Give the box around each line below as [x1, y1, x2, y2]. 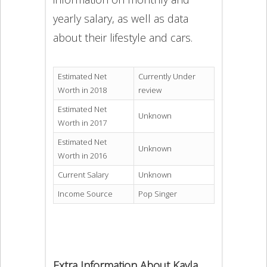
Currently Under [138, 71, 195, 82]
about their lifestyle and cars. [52, 30, 193, 45]
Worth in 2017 [57, 117, 107, 129]
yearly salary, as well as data [52, 11, 188, 26]
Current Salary [57, 169, 108, 181]
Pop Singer [138, 188, 177, 200]
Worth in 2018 [57, 85, 107, 96]
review [138, 85, 162, 96]
